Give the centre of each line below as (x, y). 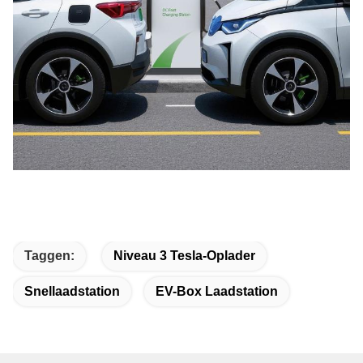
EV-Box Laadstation (217, 292)
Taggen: (49, 256)
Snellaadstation (72, 292)
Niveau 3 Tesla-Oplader (184, 256)
